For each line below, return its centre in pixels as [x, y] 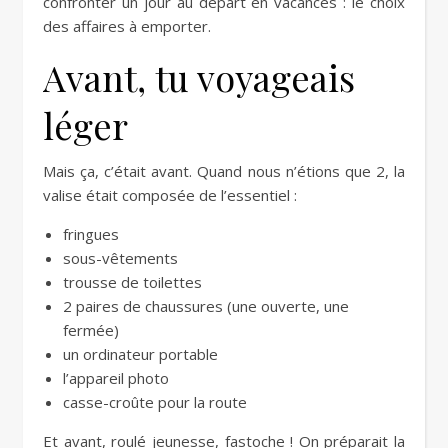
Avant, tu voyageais [199, 77]
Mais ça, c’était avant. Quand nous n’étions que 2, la [224, 171]
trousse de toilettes [132, 282]
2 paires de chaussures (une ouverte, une [206, 306]
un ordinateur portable [140, 354]
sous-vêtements [120, 258]
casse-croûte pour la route [155, 402]
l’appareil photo [116, 378]
